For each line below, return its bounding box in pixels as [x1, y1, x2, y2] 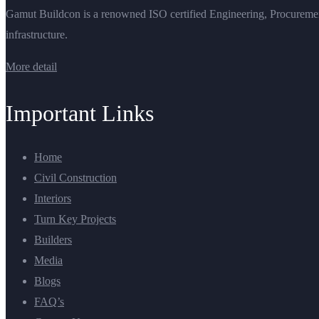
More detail [6, 61, 57, 73]
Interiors [34, 192, 71, 205]
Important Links [6, 100, 154, 127]
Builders [34, 234, 72, 246]
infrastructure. [6, 28, 68, 41]
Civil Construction [34, 172, 117, 184]
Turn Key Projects [34, 213, 116, 226]
